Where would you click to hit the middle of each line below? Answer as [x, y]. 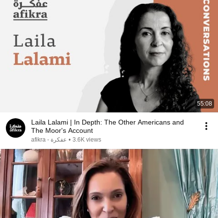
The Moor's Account [62, 130]
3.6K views [87, 140]
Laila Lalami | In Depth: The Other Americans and [108, 122]
